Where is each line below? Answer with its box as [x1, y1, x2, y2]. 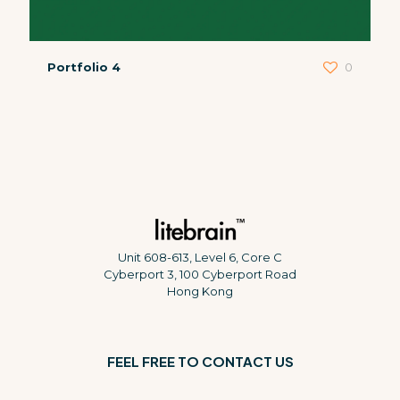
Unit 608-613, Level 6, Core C [118, 250, 282, 265]
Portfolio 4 [47, 60, 121, 75]
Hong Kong [167, 284, 233, 299]
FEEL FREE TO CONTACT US [106, 353, 294, 371]
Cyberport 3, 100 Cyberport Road [104, 267, 296, 282]
